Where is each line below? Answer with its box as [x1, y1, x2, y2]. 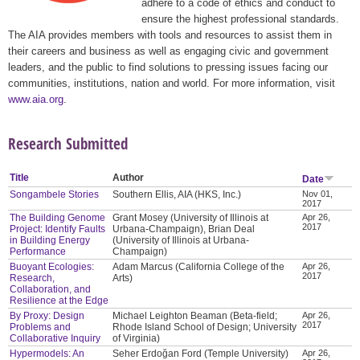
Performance [10, 245, 67, 257]
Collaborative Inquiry [10, 332, 101, 344]
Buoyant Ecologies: [10, 260, 95, 272]
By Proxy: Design [10, 309, 85, 321]
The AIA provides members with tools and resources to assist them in [8, 28, 332, 41]
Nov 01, [302, 188, 333, 198]
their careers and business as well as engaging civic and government [8, 44, 329, 57]
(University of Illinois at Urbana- [112, 234, 250, 246]
